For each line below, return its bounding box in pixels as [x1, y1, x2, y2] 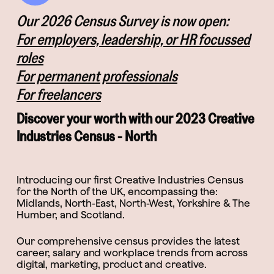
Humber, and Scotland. [17, 209, 125, 221]
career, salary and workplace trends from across [17, 247, 248, 259]
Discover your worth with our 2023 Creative [17, 110, 254, 127]
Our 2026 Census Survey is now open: [17, 12, 229, 30]
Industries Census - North [17, 128, 157, 145]
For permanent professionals [17, 67, 177, 85]
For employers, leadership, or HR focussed [17, 31, 250, 48]
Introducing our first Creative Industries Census [17, 174, 243, 186]
